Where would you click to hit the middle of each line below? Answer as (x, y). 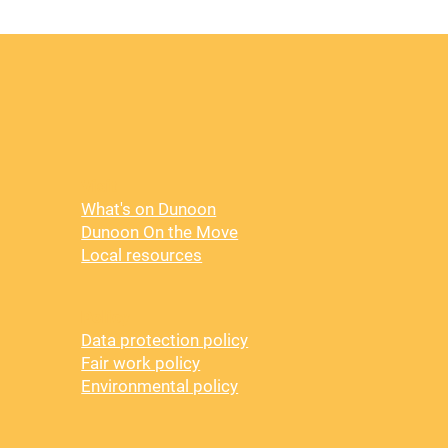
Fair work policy (141, 363)
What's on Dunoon (149, 209)
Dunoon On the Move (160, 232)
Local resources (142, 255)
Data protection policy (165, 340)
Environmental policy (160, 386)
